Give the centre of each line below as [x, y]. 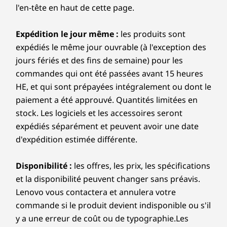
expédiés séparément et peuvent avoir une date [107, 126]
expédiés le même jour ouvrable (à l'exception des [111, 47]
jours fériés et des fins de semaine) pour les [99, 60]
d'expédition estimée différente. [77, 139]
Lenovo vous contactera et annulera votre [96, 192]
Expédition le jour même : [67, 34]
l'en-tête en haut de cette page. [75, 8]
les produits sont [152, 34]
